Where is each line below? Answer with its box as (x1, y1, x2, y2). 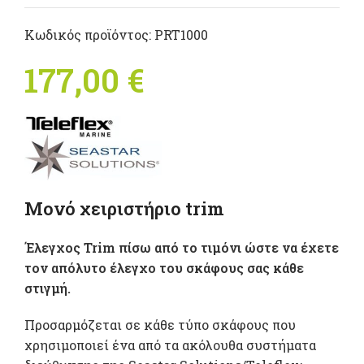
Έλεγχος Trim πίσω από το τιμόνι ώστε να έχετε (24, 239, 339, 257)
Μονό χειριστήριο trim (24, 197, 224, 221)
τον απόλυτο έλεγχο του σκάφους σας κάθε (24, 259, 304, 277)
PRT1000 (154, 26, 208, 44)
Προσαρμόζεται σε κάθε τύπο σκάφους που (24, 316, 296, 334)
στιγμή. (24, 279, 71, 297)
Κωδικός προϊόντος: (24, 26, 154, 44)
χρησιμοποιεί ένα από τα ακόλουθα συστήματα (24, 336, 316, 354)
